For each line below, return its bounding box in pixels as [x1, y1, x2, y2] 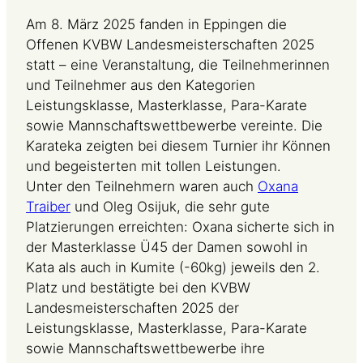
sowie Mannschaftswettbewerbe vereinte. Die [26, 117, 322, 134]
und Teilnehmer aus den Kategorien [26, 76, 255, 93]
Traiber [26, 198, 70, 215]
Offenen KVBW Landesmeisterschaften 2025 [26, 36, 314, 53]
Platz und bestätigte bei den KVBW [26, 279, 250, 296]
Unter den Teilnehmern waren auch [26, 177, 258, 194]
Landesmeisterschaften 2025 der [26, 299, 239, 316]
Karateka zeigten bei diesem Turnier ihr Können [26, 137, 331, 154]
